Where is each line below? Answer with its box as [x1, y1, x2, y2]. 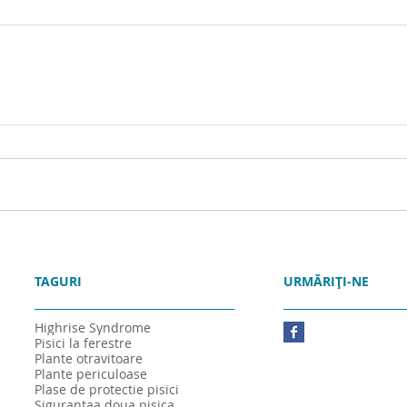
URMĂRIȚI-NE [283, 272, 369, 290]
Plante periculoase [35, 364, 147, 382]
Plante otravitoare [35, 349, 143, 367]
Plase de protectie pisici [35, 380, 179, 398]
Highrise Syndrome [35, 318, 151, 336]
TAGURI [35, 272, 82, 290]
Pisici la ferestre [35, 333, 132, 352]
